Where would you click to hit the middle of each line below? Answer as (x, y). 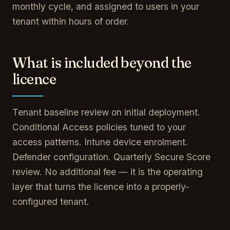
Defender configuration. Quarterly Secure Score (111, 157)
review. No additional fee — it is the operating (108, 172)
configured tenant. (51, 202)
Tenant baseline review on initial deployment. (106, 112)
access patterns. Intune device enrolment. (100, 142)
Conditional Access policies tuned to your (99, 127)
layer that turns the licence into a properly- (101, 187)
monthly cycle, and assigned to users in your (106, 6)
